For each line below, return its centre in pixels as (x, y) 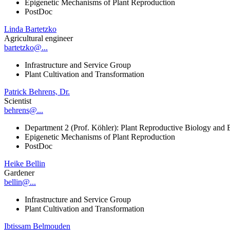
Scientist (18, 101)
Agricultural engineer (39, 38)
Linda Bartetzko (30, 29)
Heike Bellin (25, 163)
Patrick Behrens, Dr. (37, 91)
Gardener (19, 172)
